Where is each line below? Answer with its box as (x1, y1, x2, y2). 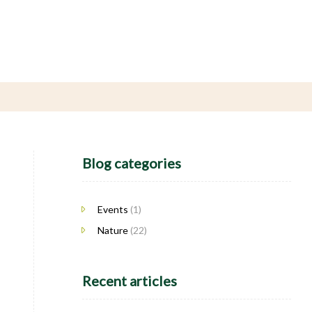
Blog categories (82, 154, 181, 171)
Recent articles (82, 272, 177, 289)
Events (97, 203, 128, 215)
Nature (97, 224, 128, 236)
